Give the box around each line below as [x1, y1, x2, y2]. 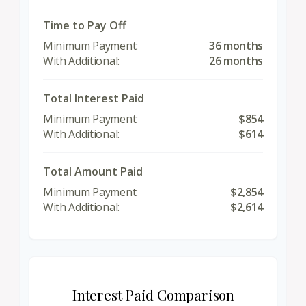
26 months [208, 53, 263, 68]
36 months [208, 38, 263, 53]
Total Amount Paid [43, 163, 143, 179]
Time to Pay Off [43, 17, 126, 33]
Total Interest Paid [43, 90, 144, 106]
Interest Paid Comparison [71, 285, 234, 305]
